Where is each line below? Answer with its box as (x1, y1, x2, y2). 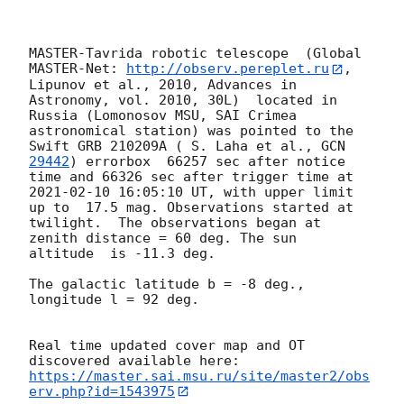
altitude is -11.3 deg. (29, 244, 224, 262)
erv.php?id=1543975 (29, 382, 175, 399)
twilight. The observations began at (29, 214, 321, 231)
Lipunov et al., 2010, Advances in (29, 76, 297, 93)
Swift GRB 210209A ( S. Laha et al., (29, 137, 321, 154)
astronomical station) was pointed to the (29, 122, 353, 139)
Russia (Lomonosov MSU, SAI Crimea (29, 106, 297, 124)
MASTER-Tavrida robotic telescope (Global (29, 45, 362, 62)
